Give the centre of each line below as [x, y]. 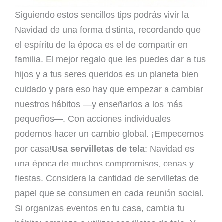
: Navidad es [169, 149]
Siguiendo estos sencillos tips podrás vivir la [102, 15]
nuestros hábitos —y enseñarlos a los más [99, 104]
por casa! [33, 149]
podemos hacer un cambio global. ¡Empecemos [109, 134]
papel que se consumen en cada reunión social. [109, 194]
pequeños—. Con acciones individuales [93, 119]
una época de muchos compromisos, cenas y [104, 164]
